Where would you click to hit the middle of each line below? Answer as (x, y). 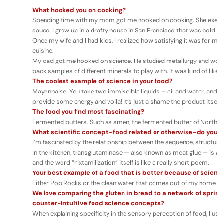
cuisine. (43, 51)
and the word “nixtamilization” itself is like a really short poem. (121, 163)
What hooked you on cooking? (79, 10)
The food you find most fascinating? (88, 112)
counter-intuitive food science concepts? (98, 203)
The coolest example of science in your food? (102, 81)
